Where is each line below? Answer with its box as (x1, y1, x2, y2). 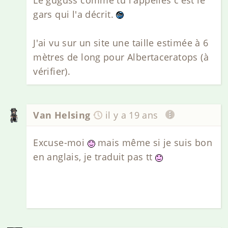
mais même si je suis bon (95, 136, 213, 149)
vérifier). (33, 65, 71, 77)
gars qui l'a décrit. (33, 8, 117, 20)
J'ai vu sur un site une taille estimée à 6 (33, 36, 209, 49)
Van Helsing (33, 108, 91, 121)
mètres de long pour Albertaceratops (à (33, 50, 209, 63)
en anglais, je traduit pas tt (33, 150, 155, 163)
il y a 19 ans (105, 108, 158, 121)
